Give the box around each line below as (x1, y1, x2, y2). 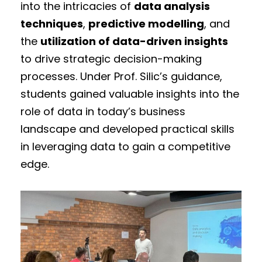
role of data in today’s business (20, 104, 185, 119)
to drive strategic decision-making (20, 51, 202, 66)
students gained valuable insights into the (20, 86, 239, 101)
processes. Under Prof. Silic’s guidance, (20, 68, 222, 84)
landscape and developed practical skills (20, 121, 235, 136)
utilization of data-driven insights (40, 33, 228, 49)
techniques (20, 16, 83, 31)
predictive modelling (88, 16, 204, 31)
